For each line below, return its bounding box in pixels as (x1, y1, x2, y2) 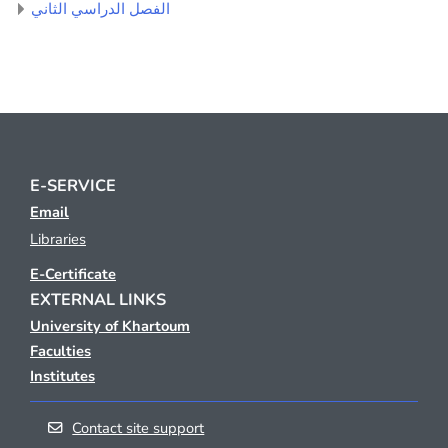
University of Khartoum (30, 315, 190, 336)
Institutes (30, 365, 95, 386)
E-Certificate (30, 263, 116, 284)
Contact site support (72, 417, 205, 438)
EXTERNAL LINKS (30, 288, 166, 311)
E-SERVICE (30, 174, 116, 197)
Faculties (30, 340, 91, 361)
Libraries (30, 228, 86, 249)
